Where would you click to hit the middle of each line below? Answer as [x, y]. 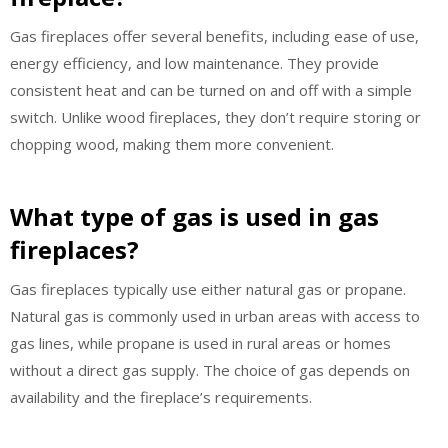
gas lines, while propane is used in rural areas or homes [200, 343]
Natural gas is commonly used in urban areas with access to [215, 316]
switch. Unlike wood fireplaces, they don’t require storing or [215, 116]
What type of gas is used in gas [194, 216]
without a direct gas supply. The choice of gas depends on [210, 370]
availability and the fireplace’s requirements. [161, 397]
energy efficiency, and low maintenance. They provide [194, 62]
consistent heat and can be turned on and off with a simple [211, 89]
